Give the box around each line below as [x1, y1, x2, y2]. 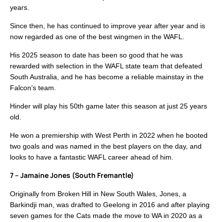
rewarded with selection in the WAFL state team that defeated [10, 62, 202, 70]
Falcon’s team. [10, 84, 56, 92]
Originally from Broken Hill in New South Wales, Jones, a [10, 190, 186, 198]
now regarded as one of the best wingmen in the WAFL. [10, 33, 184, 41]
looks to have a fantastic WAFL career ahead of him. [10, 153, 173, 162]
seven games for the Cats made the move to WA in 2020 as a [10, 212, 202, 220]
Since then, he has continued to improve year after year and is [10, 22, 205, 30]
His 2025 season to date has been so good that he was [10, 51, 183, 59]
